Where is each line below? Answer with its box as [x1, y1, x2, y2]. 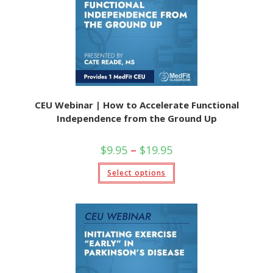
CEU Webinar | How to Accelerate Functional [34, 99, 239, 111]
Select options [107, 168, 166, 178]
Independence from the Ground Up [56, 112, 217, 124]
